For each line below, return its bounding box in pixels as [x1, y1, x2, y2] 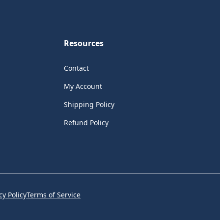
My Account [64, 81, 103, 91]
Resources [64, 37, 104, 49]
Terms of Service [27, 190, 81, 199]
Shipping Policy [64, 99, 115, 109]
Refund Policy [64, 117, 109, 127]
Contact [64, 63, 89, 73]
